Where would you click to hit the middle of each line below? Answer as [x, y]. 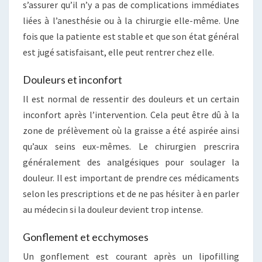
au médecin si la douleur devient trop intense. [113, 210]
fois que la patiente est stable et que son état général [131, 37]
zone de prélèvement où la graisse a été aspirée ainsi [131, 131]
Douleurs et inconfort [73, 80]
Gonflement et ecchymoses [86, 237]
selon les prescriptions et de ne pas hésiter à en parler [131, 194]
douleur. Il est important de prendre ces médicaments [131, 178]
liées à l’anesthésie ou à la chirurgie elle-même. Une [131, 21]
